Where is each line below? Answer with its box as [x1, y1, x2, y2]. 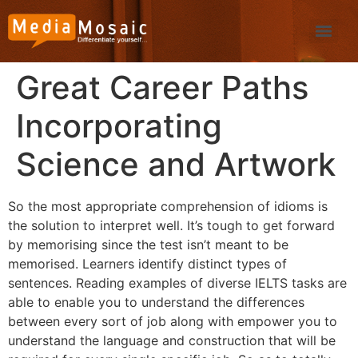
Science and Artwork [16, 145, 336, 184]
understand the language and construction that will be [8, 332, 336, 348]
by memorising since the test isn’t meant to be [8, 237, 288, 253]
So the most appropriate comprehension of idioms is [8, 198, 328, 214]
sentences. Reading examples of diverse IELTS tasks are [8, 275, 347, 291]
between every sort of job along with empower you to [8, 313, 337, 329]
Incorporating [16, 106, 222, 145]
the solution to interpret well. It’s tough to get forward [8, 217, 335, 233]
